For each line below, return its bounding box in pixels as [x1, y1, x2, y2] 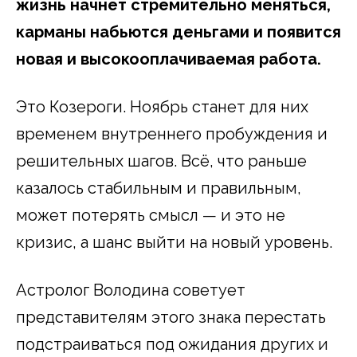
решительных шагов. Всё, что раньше [16, 151, 307, 171]
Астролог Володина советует [16, 280, 245, 300]
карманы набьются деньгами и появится [16, 22, 341, 41]
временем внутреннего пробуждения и [16, 124, 328, 143]
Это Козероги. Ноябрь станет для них [16, 96, 308, 116]
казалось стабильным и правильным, [16, 178, 301, 198]
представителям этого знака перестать [16, 307, 326, 327]
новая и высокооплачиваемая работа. [16, 49, 321, 69]
